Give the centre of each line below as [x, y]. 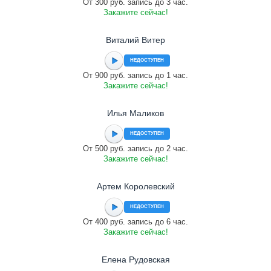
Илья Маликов [135, 113]
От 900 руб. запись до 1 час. [135, 75]
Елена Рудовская [135, 260]
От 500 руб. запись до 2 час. [135, 149]
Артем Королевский [135, 186]
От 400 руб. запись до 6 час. [135, 222]
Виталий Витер [135, 40]
